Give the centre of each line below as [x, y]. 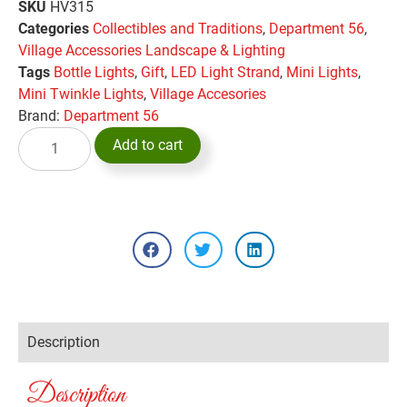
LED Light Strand [225, 72]
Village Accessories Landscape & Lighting [152, 50]
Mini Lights [322, 72]
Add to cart [148, 144]
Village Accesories [208, 94]
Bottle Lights [94, 72]
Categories [54, 28]
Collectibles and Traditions [178, 28]
